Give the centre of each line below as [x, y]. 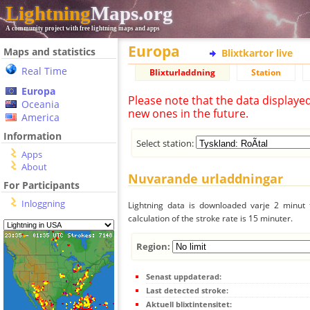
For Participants [42, 185]
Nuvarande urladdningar [206, 179]
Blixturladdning [182, 72]
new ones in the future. [188, 113]
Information [33, 136]
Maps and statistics [49, 52]
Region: [155, 246]
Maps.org [132, 13]
